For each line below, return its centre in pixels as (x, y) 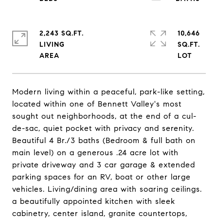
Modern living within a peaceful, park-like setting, (109, 92)
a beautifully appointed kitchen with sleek (94, 201)
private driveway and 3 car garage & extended (104, 165)
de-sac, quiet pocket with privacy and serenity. (103, 128)
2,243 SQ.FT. (62, 33)
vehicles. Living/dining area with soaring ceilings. (107, 189)
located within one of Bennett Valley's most (97, 104)
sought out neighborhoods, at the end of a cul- (104, 116)
